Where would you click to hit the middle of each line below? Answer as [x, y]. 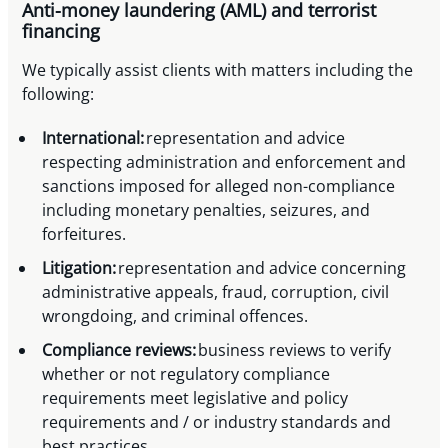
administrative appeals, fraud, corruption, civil [216, 292]
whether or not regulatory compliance [186, 374]
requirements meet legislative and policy [195, 398]
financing [64, 31]
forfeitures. [86, 234]
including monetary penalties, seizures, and [206, 210]
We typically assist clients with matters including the [218, 70]
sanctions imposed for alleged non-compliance [219, 186]
